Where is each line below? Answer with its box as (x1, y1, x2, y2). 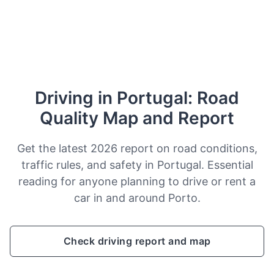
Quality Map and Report (40, 107, 234, 128)
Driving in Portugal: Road (35, 87, 239, 108)
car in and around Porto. (73, 191, 201, 204)
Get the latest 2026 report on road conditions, (17, 141, 257, 155)
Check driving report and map (63, 234, 211, 247)
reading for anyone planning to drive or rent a (18, 174, 256, 188)
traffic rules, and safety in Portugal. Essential (21, 158, 253, 171)
